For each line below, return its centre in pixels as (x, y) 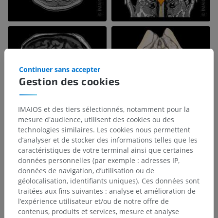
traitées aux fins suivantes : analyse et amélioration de (107, 191)
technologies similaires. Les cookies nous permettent (104, 129)
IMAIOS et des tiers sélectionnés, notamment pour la (104, 109)
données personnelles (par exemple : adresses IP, (99, 160)
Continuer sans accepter (60, 69)
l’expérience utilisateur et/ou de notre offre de (93, 201)
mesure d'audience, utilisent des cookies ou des (96, 119)
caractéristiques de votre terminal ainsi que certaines (106, 150)
